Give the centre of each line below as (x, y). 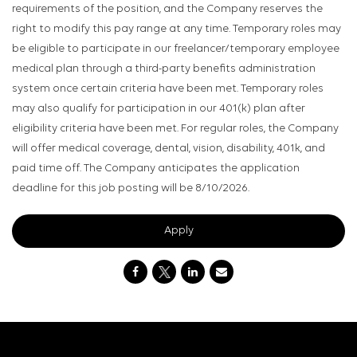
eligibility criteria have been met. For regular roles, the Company (175, 129)
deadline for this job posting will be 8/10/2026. (131, 189)
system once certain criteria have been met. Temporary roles (168, 89)
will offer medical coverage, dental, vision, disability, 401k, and (169, 149)
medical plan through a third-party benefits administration (164, 69)
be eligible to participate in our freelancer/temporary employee (176, 49)
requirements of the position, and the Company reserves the (167, 10)
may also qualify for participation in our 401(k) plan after (159, 109)
